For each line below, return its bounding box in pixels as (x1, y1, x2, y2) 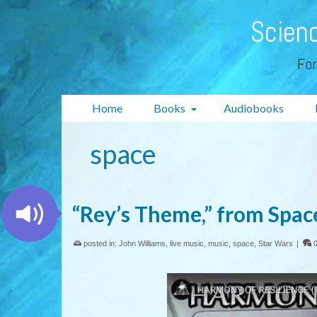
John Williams (119, 239, 166, 248)
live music (170, 239, 204, 248)
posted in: (81, 239, 119, 248)
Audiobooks (224, 101, 284, 115)
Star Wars (258, 239, 293, 248)
